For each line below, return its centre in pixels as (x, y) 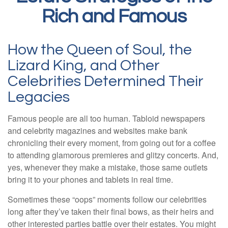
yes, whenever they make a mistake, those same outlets (108, 167)
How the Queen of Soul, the (100, 50)
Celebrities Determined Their (106, 81)
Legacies (43, 97)
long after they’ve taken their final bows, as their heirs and (111, 211)
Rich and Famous (114, 17)
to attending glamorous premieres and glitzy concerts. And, (113, 155)
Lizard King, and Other (84, 65)
